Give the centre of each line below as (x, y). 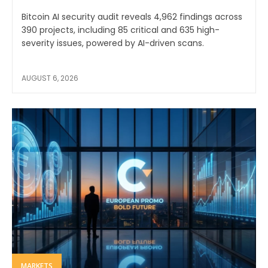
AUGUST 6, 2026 (50, 78)
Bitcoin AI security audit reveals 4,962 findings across (132, 16)
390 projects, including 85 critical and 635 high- (121, 30)
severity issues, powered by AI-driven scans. (113, 43)
